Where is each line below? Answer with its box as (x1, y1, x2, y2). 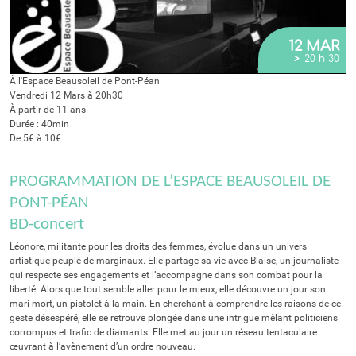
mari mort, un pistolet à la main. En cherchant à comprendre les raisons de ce (10, 297, 341, 309)
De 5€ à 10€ (10, 132, 61, 144)
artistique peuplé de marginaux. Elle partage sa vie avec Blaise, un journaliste (10, 254, 339, 266)
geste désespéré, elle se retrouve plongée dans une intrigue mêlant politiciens (10, 311, 338, 323)
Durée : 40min (10, 118, 69, 130)
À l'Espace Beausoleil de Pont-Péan (10, 75, 160, 87)
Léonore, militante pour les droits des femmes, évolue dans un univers (10, 240, 307, 252)
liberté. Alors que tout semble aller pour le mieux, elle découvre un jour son (10, 283, 326, 295)
